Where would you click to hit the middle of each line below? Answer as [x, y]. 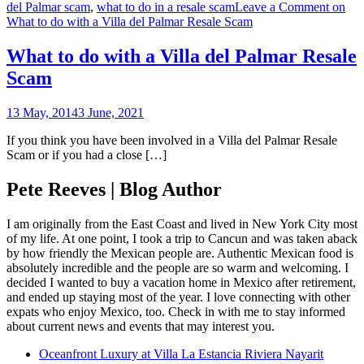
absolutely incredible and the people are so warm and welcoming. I [178, 267]
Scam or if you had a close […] [87, 154]
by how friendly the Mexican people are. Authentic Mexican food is [180, 253]
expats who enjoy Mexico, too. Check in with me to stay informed [176, 311]
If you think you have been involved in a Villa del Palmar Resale [172, 140]
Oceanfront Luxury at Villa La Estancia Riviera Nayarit [181, 353]
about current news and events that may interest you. [141, 326]
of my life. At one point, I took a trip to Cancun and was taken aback [182, 238]
